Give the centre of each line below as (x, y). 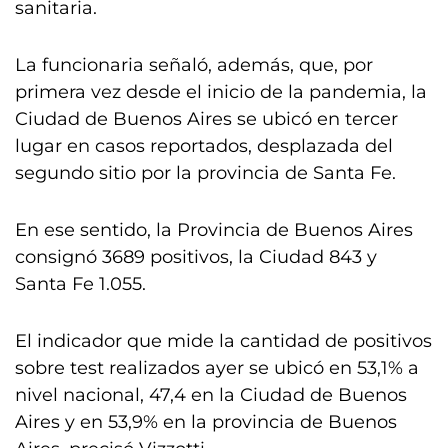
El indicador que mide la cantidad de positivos (223, 341)
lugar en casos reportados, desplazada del (204, 146)
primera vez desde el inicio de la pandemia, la (221, 92)
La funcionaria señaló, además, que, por (194, 65)
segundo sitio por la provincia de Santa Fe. (205, 173)
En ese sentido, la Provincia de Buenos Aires (214, 230)
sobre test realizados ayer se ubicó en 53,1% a (217, 368)
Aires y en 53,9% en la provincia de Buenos (206, 422)
